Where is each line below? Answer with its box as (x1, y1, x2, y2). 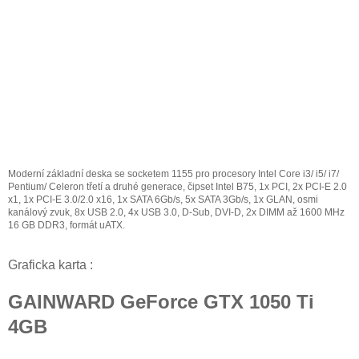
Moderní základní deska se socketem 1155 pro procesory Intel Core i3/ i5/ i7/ (8, 167, 339, 179)
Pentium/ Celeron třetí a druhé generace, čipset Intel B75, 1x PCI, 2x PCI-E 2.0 (8, 180, 347, 192)
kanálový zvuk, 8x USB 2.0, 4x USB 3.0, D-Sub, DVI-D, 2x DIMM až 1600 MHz (8, 206, 345, 218)
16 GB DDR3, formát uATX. (8, 219, 125, 231)
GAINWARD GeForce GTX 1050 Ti (8, 290, 314, 313)
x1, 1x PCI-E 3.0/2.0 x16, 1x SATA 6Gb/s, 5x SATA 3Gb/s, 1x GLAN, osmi (8, 193, 318, 205)
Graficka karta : (8, 257, 93, 272)
